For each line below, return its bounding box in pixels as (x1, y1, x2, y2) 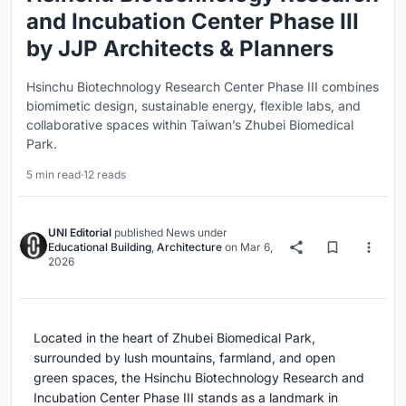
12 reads (83, 167, 126, 181)
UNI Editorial (48, 225, 111, 239)
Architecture (157, 239, 222, 254)
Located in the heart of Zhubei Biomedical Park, (34, 329, 315, 345)
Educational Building (48, 239, 151, 254)
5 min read (26, 167, 81, 181)
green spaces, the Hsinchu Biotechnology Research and (34, 369, 364, 385)
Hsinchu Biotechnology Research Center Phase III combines (26, 78, 379, 94)
